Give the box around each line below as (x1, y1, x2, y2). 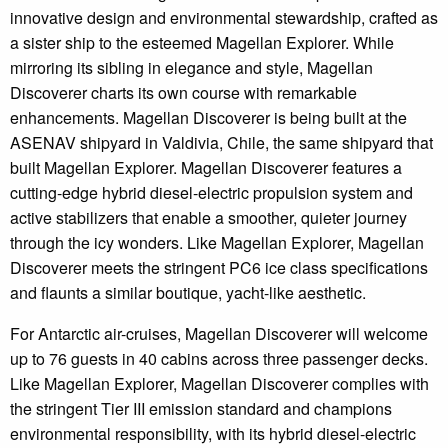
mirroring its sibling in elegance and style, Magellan (10, 55, 373, 79)
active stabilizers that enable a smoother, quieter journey (10, 205, 407, 229)
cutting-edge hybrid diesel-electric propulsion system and (10, 180, 413, 204)
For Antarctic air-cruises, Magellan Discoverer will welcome (10, 321, 428, 345)
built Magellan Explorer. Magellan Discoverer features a (10, 155, 402, 179)
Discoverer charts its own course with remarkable (10, 80, 357, 104)
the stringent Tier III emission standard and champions (10, 396, 392, 420)
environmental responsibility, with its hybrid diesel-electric (10, 421, 416, 445)
